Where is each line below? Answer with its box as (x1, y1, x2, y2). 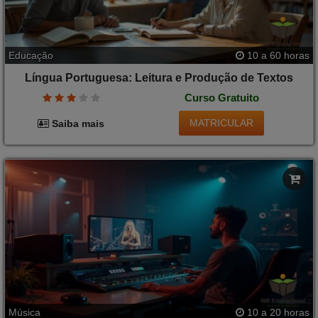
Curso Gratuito (184, 91, 259, 104)
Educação (9, 50, 53, 62)
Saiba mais (49, 117, 105, 129)
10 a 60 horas (244, 50, 309, 62)
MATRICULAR (190, 117, 254, 129)
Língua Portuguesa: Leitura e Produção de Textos (25, 72, 293, 84)
